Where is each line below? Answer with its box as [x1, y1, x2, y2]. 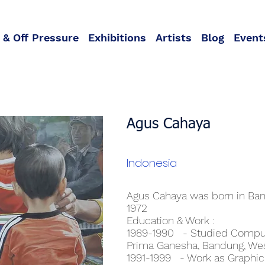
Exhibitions [88, 31, 146, 44]
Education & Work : [127, 214, 215, 227]
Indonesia [127, 156, 177, 170]
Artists [156, 31, 192, 44]
